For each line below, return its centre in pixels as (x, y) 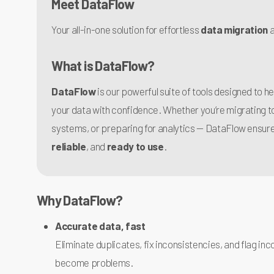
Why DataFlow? (80, 198)
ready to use (135, 145)
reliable (69, 145)
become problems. (94, 260)
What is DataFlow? (103, 65)
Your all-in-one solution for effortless (126, 28)
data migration (234, 28)
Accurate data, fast (100, 224)
